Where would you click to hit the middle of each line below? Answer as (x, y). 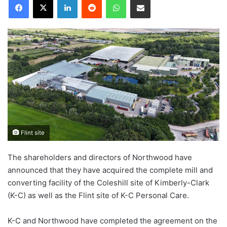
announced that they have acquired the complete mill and (110, 170)
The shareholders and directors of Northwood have (100, 158)
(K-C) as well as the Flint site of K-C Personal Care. (98, 196)
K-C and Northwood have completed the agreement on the (112, 221)
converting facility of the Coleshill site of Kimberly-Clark (108, 183)
